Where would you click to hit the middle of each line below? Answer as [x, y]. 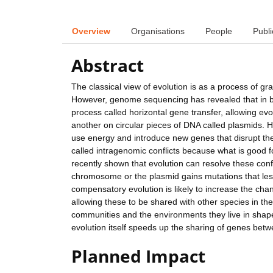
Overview [91, 31]
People [219, 31]
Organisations [158, 31]
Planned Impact [138, 256]
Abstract [108, 66]
